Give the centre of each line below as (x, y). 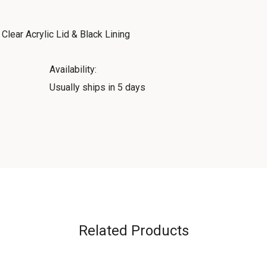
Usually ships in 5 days (97, 87)
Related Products (133, 231)
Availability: (73, 69)
